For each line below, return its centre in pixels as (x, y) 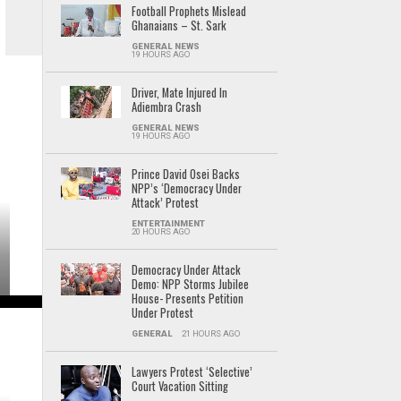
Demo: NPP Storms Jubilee (190, 285)
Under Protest (162, 313)
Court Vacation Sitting (179, 387)
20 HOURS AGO (160, 232)
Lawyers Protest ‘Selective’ (192, 372)
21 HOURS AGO (210, 334)
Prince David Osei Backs (185, 175)
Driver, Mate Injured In (179, 93)
